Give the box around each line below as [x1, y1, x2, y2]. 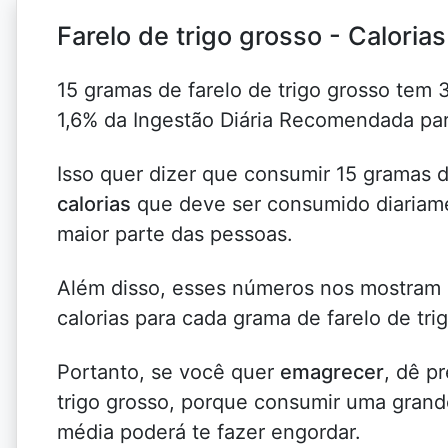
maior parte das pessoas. [57, 222, 293, 246]
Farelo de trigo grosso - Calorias [57, 20, 446, 51]
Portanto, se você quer [57, 360, 280, 384]
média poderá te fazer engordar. [57, 420, 361, 444]
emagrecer [280, 360, 384, 384]
